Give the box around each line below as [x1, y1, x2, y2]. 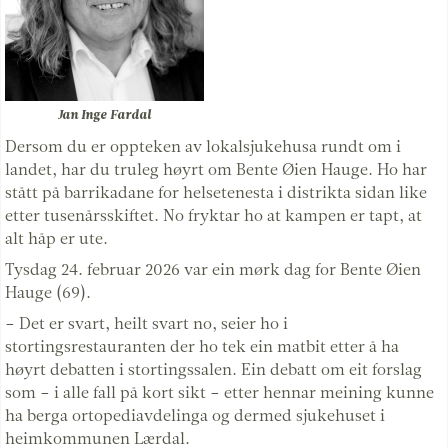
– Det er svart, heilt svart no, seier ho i [5, 313, 288, 333]
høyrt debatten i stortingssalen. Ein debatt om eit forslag [5, 359, 422, 379]
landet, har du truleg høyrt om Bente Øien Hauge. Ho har [5, 159, 427, 179]
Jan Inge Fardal [58, 106, 151, 122]
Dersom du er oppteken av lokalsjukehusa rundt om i [5, 136, 401, 156]
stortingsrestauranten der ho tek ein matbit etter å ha [5, 336, 399, 356]
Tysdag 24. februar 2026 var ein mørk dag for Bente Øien [5, 259, 421, 279]
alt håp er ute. [5, 228, 108, 248]
